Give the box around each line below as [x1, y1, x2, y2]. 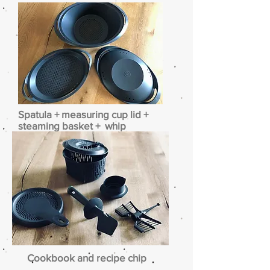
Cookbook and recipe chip [27, 252, 149, 263]
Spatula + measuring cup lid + [18, 108, 148, 120]
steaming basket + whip [18, 120, 126, 131]
